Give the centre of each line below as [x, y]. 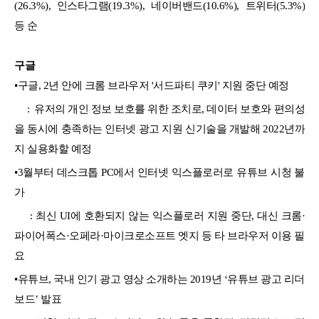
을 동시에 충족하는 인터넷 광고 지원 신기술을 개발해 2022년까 [159, 129]
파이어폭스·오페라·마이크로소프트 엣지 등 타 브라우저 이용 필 [159, 235]
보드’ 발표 [38, 299]
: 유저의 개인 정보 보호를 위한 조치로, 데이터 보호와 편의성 [159, 109]
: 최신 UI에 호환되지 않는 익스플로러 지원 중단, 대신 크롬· [159, 215]
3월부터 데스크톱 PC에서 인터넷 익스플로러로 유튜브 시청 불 [161, 172]
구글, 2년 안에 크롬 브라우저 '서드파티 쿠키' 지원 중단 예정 [153, 85]
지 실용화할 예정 [53, 148]
